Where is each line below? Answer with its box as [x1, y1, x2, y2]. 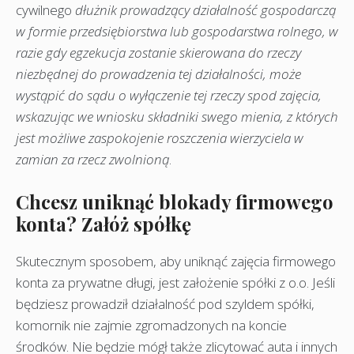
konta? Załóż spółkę [16, 210, 191, 236]
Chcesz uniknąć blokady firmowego [16, 188, 333, 214]
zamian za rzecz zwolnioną [16, 150, 169, 169]
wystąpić [16, 86, 68, 105]
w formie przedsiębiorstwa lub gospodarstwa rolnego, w [16, 22, 338, 41]
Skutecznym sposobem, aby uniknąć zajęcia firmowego [16, 251, 336, 270]
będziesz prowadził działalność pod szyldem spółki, [16, 294, 314, 313]
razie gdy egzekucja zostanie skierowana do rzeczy [16, 43, 301, 62]
